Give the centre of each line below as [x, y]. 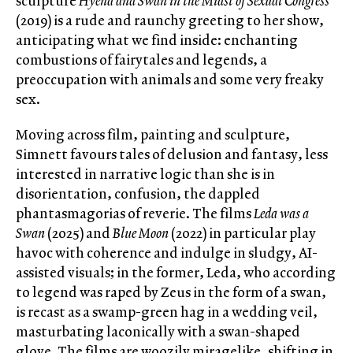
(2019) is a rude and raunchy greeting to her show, [170, 20]
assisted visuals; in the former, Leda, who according [176, 273]
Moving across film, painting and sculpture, [153, 135]
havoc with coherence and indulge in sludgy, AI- [167, 253]
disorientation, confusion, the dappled [138, 194]
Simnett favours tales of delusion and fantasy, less [172, 154]
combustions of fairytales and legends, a [141, 60]
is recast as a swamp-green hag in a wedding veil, [167, 312]
